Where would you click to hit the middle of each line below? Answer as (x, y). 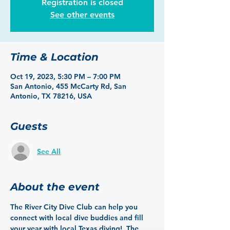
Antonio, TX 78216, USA (51, 96)
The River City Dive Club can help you (75, 207)
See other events (82, 15)
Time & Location (54, 57)
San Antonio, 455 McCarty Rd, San (68, 86)
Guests (29, 126)
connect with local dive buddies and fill (78, 218)
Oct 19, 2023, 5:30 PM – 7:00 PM (65, 76)
